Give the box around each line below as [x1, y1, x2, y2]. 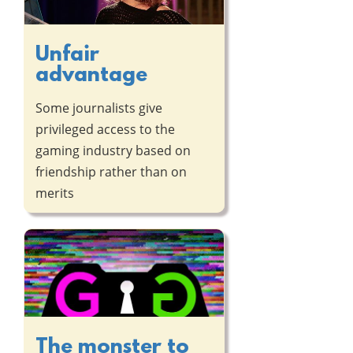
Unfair [35, 43, 99, 67]
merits [35, 184, 74, 202]
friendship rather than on [35, 162, 187, 180]
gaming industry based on [35, 141, 191, 159]
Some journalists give [35, 98, 162, 117]
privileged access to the [35, 120, 175, 138]
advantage [35, 63, 147, 87]
